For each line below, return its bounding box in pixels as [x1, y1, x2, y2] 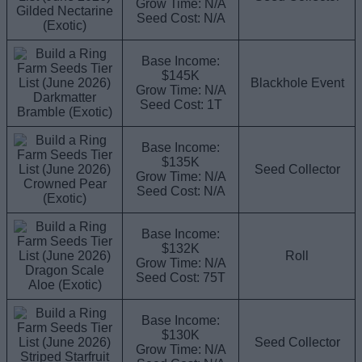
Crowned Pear [23, 177, 107, 192]
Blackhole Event [250, 76, 344, 90]
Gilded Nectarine [16, 4, 113, 19]
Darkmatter [33, 90, 96, 105]
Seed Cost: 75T [136, 271, 225, 285]
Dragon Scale [25, 263, 104, 278]
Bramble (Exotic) [17, 105, 112, 120]
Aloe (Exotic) [27, 278, 102, 293]
